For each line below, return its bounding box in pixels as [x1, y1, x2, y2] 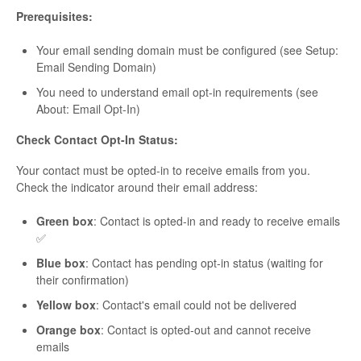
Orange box [36, 322, 101, 338]
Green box [36, 213, 93, 230]
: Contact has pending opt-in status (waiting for [85, 255, 323, 272]
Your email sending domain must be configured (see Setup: [36, 42, 338, 59]
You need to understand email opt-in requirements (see [36, 84, 318, 101]
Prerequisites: [16, 8, 93, 25]
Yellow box [36, 297, 96, 313]
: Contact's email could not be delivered [96, 297, 297, 313]
